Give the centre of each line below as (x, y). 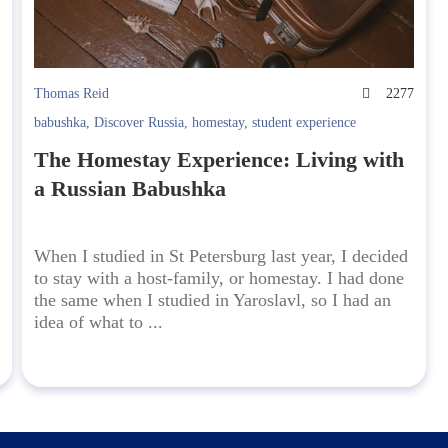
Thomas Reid (72, 94)
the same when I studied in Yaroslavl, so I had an (213, 300)
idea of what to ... (99, 322)
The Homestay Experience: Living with (219, 160)
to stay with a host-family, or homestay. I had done (219, 278)
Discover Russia (139, 123)
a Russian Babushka (130, 189)
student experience (304, 123)
